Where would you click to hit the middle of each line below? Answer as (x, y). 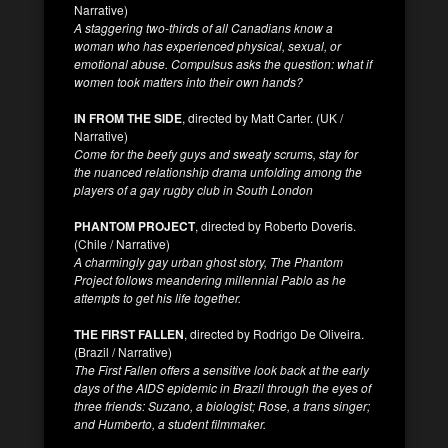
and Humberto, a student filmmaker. (170, 423)
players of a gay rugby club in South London (193, 189)
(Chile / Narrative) (122, 243)
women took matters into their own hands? (188, 81)
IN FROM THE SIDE (128, 117)
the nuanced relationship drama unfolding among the (218, 171)
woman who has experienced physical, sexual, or (207, 45)
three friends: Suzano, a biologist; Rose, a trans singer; (222, 405)
